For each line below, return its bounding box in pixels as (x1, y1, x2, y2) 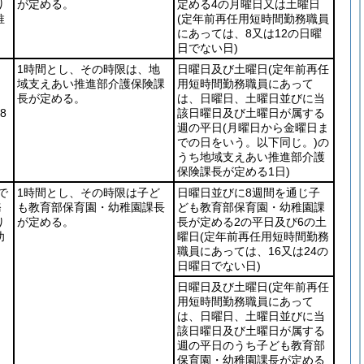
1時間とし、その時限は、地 (17, 63, 160, 76)
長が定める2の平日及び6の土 (177, 215, 327, 228)
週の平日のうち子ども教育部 (177, 339, 325, 352)
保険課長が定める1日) (177, 165, 290, 178)
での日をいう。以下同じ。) (177, 136, 318, 149)
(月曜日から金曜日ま (223, 121, 329, 134)
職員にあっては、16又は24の (177, 245, 328, 258)
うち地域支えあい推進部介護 (177, 150, 325, 163)
